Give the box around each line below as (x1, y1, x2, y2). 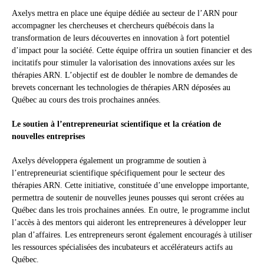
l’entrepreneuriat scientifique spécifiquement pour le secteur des (12, 169, 225, 178)
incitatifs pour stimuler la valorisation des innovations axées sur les (12, 58, 235, 68)
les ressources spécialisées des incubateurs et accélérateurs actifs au (12, 243, 233, 252)
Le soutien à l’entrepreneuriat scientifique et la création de (12, 120, 221, 129)
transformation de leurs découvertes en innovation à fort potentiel (12, 34, 230, 43)
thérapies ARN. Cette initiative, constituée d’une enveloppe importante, (12, 181, 249, 190)
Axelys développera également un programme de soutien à (12, 156, 206, 166)
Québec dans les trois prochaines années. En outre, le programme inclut (12, 206, 250, 215)
